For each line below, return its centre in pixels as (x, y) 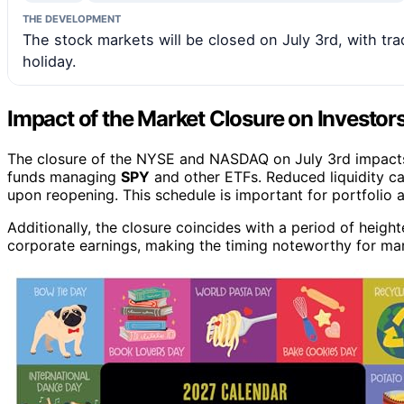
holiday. (50, 61)
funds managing (64, 176)
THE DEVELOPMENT (72, 18)
